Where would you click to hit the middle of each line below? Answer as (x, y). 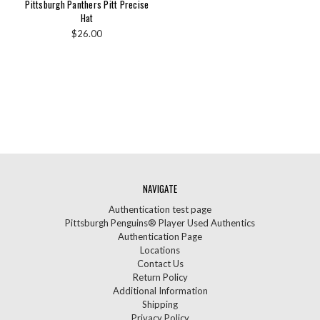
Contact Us (160, 263)
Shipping (160, 304)
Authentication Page (160, 236)
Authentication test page (160, 209)
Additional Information (160, 290)
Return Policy (160, 277)
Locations (160, 250)
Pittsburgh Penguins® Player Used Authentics (160, 222)
